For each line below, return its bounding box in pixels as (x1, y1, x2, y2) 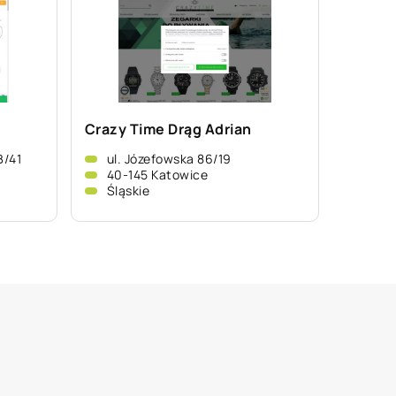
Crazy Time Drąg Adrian (84, 119, 252, 139)
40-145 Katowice (106, 166, 209, 183)
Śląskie (106, 182, 150, 199)
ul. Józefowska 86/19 (106, 150, 232, 167)
